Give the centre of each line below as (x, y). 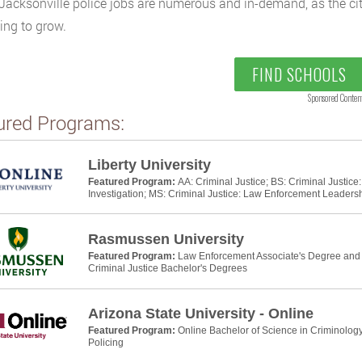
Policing (105, 343)
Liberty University (149, 165)
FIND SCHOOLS (299, 74)
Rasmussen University (166, 239)
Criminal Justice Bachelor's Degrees (167, 268)
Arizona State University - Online (200, 314)
